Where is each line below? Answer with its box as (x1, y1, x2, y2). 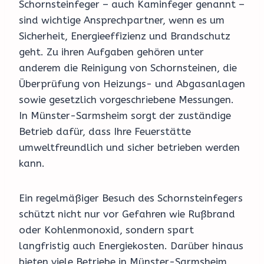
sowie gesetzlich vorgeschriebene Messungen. (19, 94, 234, 106)
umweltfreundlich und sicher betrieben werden (19, 141, 240, 154)
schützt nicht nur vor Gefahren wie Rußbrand (19, 208, 235, 220)
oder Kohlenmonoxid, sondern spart (19, 224, 194, 236)
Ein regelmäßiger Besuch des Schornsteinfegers (19, 192, 243, 204)
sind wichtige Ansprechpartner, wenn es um (19, 14, 225, 27)
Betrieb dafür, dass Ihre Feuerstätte (19, 126, 191, 138)
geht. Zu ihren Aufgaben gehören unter (19, 46, 204, 58)
